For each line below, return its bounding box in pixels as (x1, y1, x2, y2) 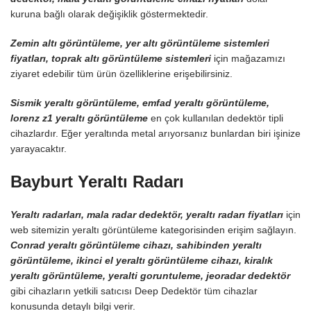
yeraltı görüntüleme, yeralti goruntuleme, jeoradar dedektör (10, 270, 290, 281)
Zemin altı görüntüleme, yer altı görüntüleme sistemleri (10, 37, 269, 49)
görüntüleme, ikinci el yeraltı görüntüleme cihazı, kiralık (10, 255, 273, 266)
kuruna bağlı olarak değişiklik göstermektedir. (10, 8, 208, 19)
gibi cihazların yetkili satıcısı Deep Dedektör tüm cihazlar (10, 285, 258, 296)
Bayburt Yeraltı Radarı (10, 172, 184, 191)
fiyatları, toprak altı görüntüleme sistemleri (10, 53, 211, 64)
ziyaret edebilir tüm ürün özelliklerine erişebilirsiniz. (10, 68, 233, 79)
